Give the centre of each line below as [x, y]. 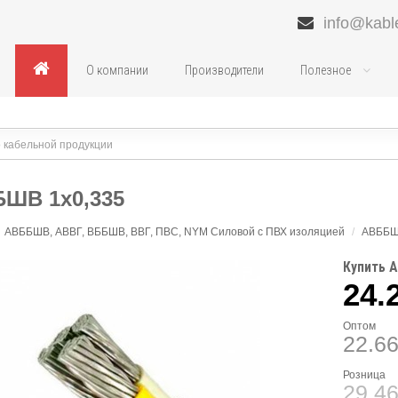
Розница [364, 375]
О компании [117, 70]
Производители [224, 70]
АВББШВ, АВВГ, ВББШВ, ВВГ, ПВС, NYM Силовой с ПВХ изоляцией [175, 232]
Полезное [326, 70]
